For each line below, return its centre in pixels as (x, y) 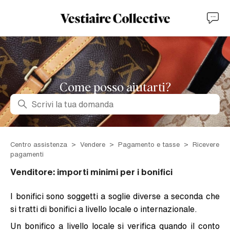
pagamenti (27, 154)
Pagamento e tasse (149, 145)
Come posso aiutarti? (115, 88)
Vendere (93, 145)
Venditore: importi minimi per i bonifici (91, 172)
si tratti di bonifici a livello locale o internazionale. (104, 209)
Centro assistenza (39, 145)
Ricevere (206, 145)
